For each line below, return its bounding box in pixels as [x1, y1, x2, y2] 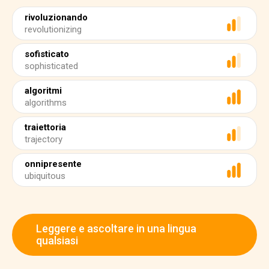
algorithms [25, 97, 67, 108]
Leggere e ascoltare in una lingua [36, 222, 196, 235]
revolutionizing [25, 24, 82, 35]
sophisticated [25, 61, 78, 71]
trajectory [25, 134, 62, 145]
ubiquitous [25, 171, 65, 181]
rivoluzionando [25, 12, 88, 23]
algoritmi [25, 85, 62, 96]
